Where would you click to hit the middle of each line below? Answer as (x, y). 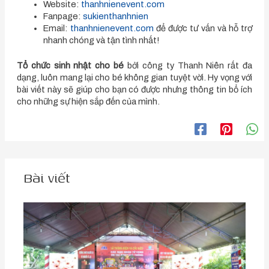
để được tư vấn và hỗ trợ (203, 29)
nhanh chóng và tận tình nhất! (101, 41)
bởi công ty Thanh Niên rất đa (190, 65)
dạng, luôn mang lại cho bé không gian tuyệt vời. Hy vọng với (134, 77)
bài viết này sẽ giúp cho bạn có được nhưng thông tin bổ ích (134, 89)
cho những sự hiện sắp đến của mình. (88, 101)
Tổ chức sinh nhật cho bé (72, 65)
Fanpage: (63, 17)
